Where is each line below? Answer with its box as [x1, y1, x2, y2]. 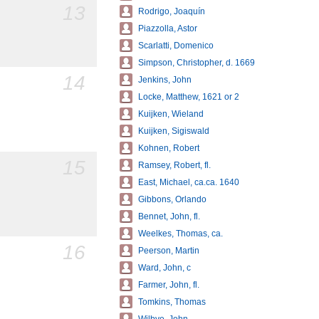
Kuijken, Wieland [138, 109, 204, 119]
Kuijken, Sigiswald [138, 126, 209, 136]
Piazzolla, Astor [138, 23, 197, 33]
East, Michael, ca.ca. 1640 [138, 177, 239, 187]
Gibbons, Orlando [138, 194, 206, 204]
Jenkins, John [138, 75, 192, 85]
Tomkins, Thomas [138, 297, 206, 307]
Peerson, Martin [138, 246, 199, 256]
